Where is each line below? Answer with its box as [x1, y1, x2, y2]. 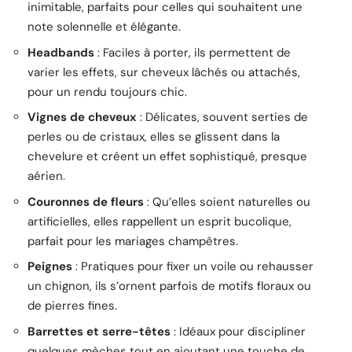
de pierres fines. [27, 298, 117, 314]
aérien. [27, 168, 65, 185]
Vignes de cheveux [27, 109, 137, 126]
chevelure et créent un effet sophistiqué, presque [27, 148, 307, 165]
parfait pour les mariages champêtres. [27, 233, 238, 249]
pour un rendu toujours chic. [27, 83, 187, 100]
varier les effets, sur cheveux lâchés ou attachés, [27, 64, 300, 80]
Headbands [27, 44, 94, 60]
